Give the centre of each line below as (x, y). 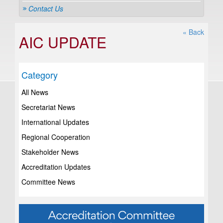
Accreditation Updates (56, 167)
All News (35, 92)
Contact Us (46, 8)
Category (40, 75)
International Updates (55, 122)
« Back (193, 32)
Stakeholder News (50, 152)
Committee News (48, 182)
